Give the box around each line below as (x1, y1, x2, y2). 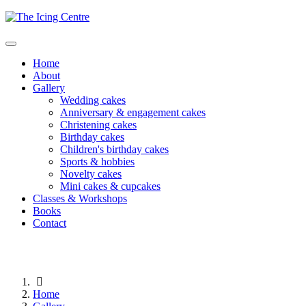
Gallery (33, 82, 65, 94)
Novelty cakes (60, 168, 122, 180)
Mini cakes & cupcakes (60, 180, 161, 192)
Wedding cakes (60, 94, 126, 106)
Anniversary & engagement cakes (60, 107, 206, 118)
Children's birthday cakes (60, 143, 169, 155)
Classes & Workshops (33, 193, 127, 204)
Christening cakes (60, 119, 137, 130)
